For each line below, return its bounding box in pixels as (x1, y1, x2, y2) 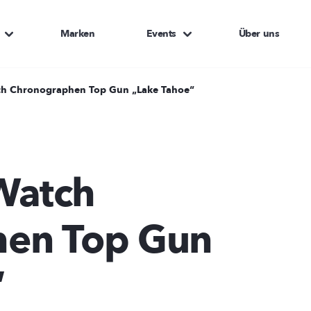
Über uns (238, 26, 280, 40)
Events (146, 26, 176, 40)
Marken (60, 26, 95, 40)
